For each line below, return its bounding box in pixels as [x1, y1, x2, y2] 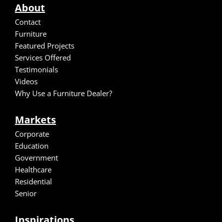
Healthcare [15, 164, 52, 174]
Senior [15, 188, 37, 198]
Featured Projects [15, 40, 74, 51]
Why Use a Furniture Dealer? [15, 88, 112, 98]
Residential [15, 176, 52, 186]
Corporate [15, 128, 49, 139]
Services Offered [15, 52, 71, 62]
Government [15, 152, 58, 163]
